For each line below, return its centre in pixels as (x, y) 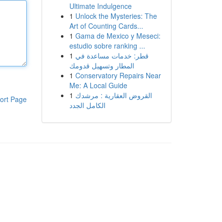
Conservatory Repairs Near (118, 75)
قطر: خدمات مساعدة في (112, 55)
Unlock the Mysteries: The (116, 16)
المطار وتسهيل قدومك (102, 65)
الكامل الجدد (87, 105)
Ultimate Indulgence (100, 6)
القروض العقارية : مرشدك (113, 95)
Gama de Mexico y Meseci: (118, 36)
